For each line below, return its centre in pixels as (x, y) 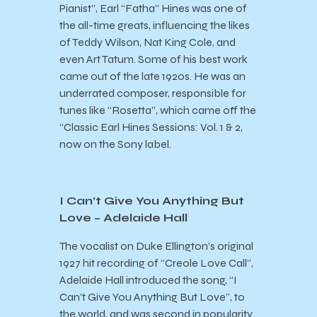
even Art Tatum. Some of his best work (154, 59)
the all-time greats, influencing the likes (155, 25)
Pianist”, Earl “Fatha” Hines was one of (153, 8)
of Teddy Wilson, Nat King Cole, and (148, 42)
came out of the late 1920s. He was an (152, 76)
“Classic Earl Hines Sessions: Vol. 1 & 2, (151, 127)
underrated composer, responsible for (153, 93)
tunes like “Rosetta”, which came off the (158, 110)
